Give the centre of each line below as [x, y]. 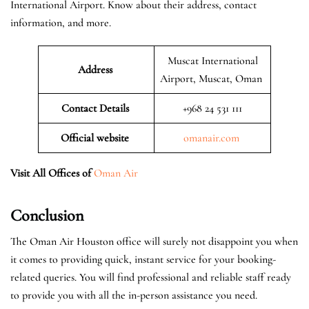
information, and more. [61, 22]
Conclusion [47, 215]
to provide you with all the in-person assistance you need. [135, 295]
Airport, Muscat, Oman [212, 78]
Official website [96, 138]
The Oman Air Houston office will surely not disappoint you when [154, 241]
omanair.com [211, 138]
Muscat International [212, 60]
